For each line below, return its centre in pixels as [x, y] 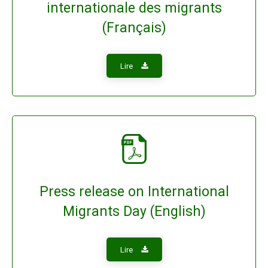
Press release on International [134, 192]
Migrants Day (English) [134, 211]
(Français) [134, 28]
